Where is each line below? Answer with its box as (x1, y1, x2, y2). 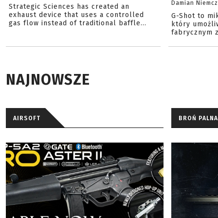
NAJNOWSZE (6, 71, 90, 89)
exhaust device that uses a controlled (9, 11, 144, 19)
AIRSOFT (13, 115, 40, 122)
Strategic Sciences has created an (9, 2, 129, 11)
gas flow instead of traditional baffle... (9, 19, 146, 27)
